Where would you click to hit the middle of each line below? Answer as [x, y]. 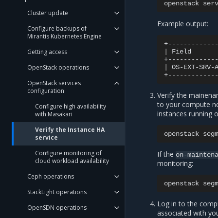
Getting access [47, 52]
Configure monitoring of [68, 153]
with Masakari [54, 114]
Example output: [183, 24]
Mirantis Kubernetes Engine [64, 36]
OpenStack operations [58, 67]
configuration [46, 91]
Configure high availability [71, 106]
